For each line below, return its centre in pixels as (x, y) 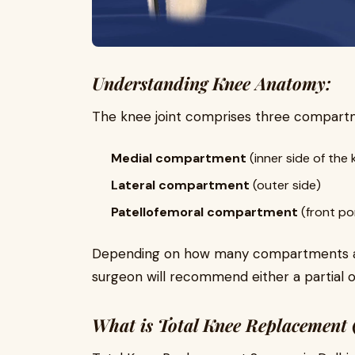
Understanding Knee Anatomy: (212, 83)
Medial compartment (179, 158)
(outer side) (285, 185)
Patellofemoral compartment (204, 212)
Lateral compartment (180, 185)
